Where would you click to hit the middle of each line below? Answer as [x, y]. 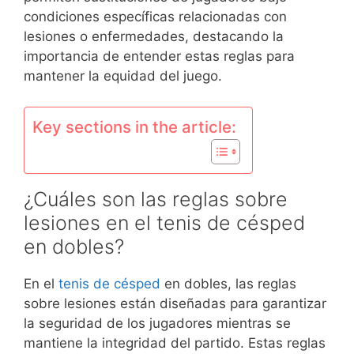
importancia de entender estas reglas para [159, 56]
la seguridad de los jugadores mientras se [157, 323]
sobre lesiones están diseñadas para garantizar [175, 303]
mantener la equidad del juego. [123, 76]
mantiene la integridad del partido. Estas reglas [175, 343]
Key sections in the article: [134, 126]
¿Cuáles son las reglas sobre [156, 199]
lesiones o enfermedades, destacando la [154, 37]
